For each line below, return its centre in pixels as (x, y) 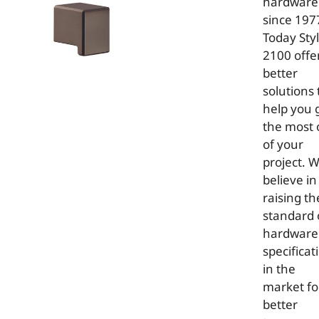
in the (279, 270)
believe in (290, 181)
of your (283, 146)
